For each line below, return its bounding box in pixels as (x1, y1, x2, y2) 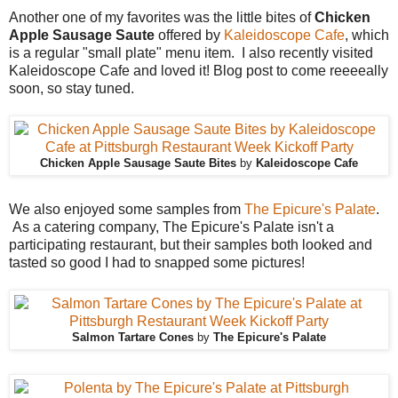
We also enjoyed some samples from (9, 201, 244, 217)
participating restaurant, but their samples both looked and (9, 236, 372, 252)
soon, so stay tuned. (9, 80, 134, 96)
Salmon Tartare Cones (72, 330, 197, 344)
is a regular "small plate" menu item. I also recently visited (9, 44, 373, 60)
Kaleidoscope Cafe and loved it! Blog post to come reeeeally (9, 62, 388, 78)
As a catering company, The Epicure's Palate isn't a (9, 219, 334, 235)
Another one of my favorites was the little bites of (9, 9, 314, 25)
